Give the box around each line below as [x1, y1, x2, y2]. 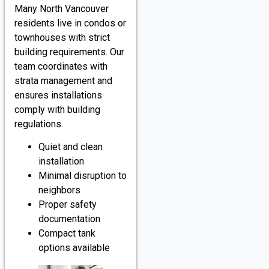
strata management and [14, 74, 112, 86]
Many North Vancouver [14, 2, 109, 14]
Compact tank [38, 228, 95, 240]
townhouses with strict [14, 31, 110, 43]
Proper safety [38, 199, 97, 211]
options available [38, 242, 110, 254]
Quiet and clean [38, 141, 103, 153]
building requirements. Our [14, 46, 124, 58]
